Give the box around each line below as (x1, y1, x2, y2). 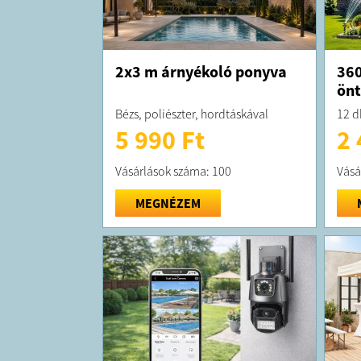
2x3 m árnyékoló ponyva (114, 60, 287, 81)
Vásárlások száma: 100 (114, 162, 231, 179)
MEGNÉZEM (135, 194, 201, 211)
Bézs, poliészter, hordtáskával (114, 105, 268, 122)
